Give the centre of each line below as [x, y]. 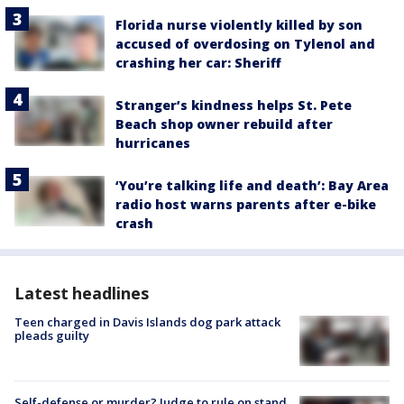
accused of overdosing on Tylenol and [245, 43]
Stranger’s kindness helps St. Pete [234, 105]
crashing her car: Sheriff [198, 62]
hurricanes [153, 142]
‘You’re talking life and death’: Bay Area [252, 185]
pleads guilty [52, 335]
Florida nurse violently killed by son [239, 24]
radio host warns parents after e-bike [246, 204]
